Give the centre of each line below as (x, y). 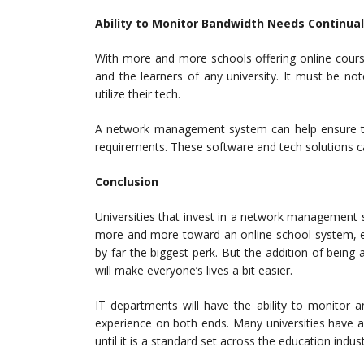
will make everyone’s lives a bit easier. (194, 270)
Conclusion (127, 182)
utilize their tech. (139, 94)
